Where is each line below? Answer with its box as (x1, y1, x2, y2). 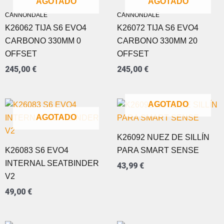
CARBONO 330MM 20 (117, 36, 197, 45)
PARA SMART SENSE (117, 145, 199, 154)
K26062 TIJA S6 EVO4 (5, 23, 86, 32)
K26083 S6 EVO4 (5, 145, 68, 154)
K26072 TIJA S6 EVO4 (117, 23, 198, 32)
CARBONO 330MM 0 (5, 36, 81, 45)
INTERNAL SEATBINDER (5, 158, 99, 167)
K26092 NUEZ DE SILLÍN (117, 132, 209, 141)
